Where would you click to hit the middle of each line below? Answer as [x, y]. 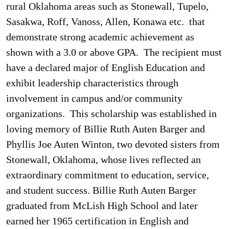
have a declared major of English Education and [106, 67]
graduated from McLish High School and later [102, 205]
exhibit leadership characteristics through [92, 83]
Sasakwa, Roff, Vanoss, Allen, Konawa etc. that [106, 21]
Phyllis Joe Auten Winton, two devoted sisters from [113, 144]
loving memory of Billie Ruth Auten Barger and [106, 129]
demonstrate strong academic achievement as [100, 37]
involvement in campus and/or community [94, 98]
